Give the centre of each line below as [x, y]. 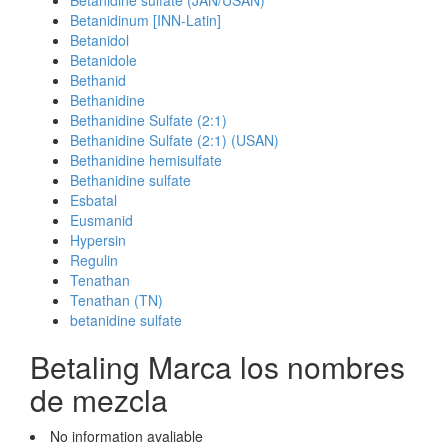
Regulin [94, 260]
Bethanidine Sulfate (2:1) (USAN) [174, 140]
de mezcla [99, 399]
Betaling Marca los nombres [217, 366]
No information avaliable [126, 436]
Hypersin [98, 240]
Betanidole [103, 60]
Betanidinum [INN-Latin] [145, 20]
